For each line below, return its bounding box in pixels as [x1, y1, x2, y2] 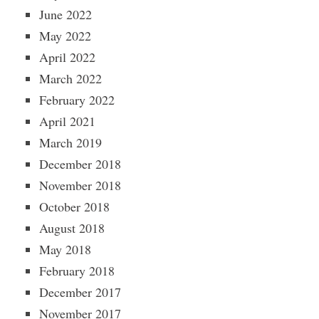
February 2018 [39, 262, 115, 279]
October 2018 [39, 198, 110, 215]
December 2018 [39, 155, 121, 172]
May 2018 [39, 241, 91, 258]
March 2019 [39, 134, 102, 151]
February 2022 [39, 91, 115, 108]
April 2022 [39, 48, 95, 66]
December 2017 [39, 283, 121, 300]
